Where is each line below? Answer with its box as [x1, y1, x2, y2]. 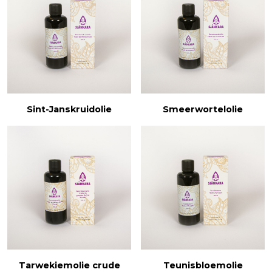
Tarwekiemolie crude [18, 259, 120, 271]
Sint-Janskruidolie [27, 103, 112, 115]
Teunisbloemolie [163, 259, 243, 271]
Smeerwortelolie [163, 103, 243, 115]
